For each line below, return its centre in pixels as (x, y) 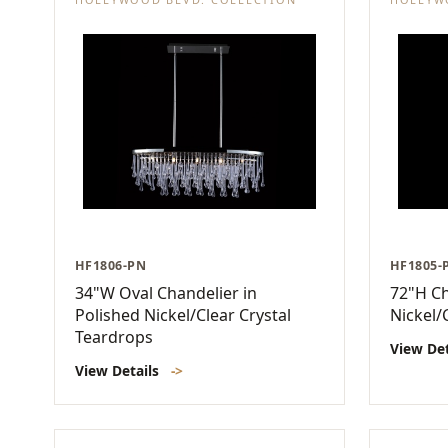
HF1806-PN (111, 266)
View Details (119, 371)
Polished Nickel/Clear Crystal (183, 315)
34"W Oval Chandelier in (166, 293)
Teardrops (114, 337)
